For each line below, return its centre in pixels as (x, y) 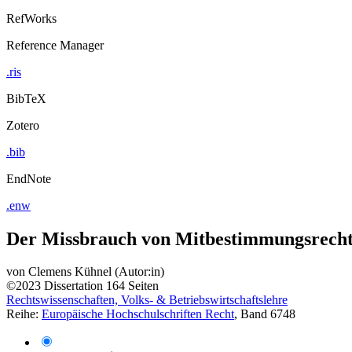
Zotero (23, 125)
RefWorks (31, 18)
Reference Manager (55, 45)
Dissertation (73, 286)
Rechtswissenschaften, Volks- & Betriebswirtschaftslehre (147, 300)
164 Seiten (132, 286)
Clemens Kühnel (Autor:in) (96, 272)
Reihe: (24, 314)
